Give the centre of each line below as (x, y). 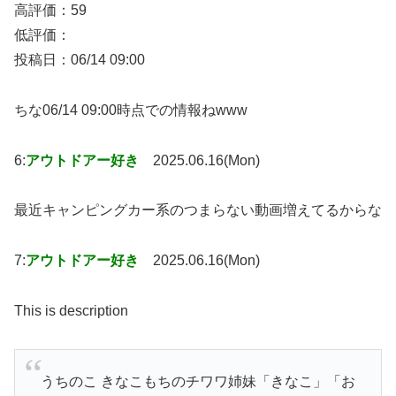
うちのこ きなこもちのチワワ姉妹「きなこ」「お (198, 382)
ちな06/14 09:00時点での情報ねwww (131, 110)
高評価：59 (50, 10)
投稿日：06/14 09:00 (80, 59)
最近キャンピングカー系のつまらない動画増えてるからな (198, 210)
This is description (71, 310)
